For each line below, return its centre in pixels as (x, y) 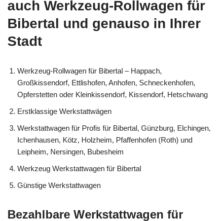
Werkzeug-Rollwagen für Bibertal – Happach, (90, 71)
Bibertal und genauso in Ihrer (104, 23)
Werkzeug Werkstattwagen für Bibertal (79, 168)
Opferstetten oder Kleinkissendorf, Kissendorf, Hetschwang (112, 94)
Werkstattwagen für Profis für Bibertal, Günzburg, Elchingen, (114, 128)
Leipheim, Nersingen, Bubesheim (71, 151)
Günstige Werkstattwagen (59, 185)
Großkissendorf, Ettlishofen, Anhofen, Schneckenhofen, (106, 82)
